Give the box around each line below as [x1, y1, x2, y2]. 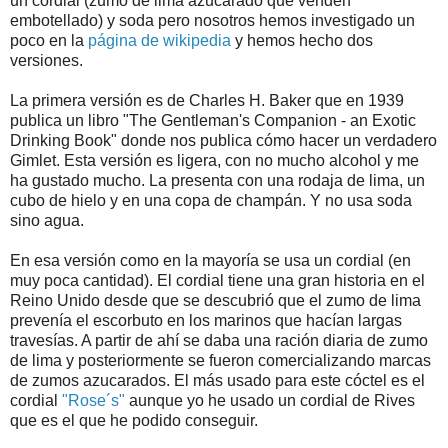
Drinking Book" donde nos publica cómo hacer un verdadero [10, 131, 437, 149]
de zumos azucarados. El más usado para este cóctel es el [10, 371, 425, 389]
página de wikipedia [88, 31, 231, 49]
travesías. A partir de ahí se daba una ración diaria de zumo [10, 331, 428, 349]
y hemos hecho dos [231, 31, 373, 49]
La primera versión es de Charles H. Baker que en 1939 [10, 91, 404, 109]
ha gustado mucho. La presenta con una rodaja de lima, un [10, 171, 425, 189]
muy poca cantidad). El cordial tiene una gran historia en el [10, 271, 425, 289]
